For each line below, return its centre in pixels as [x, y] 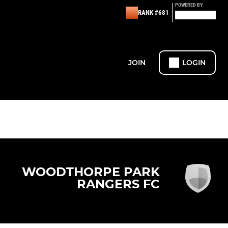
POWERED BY [189, 5]
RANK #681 [153, 12]
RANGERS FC [118, 184]
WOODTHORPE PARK [91, 172]
